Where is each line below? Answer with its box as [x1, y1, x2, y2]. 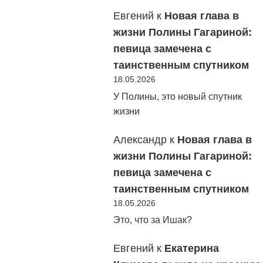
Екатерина [164, 242, 219, 255]
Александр [113, 133, 167, 146]
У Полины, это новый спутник [113, 91, 242, 102]
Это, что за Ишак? [113, 215, 192, 225]
